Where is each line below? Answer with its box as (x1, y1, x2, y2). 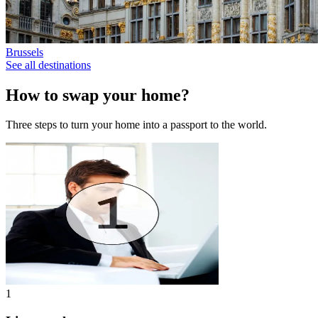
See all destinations (6, 58, 91, 71)
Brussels (6, 45, 43, 58)
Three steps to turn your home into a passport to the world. (6, 119, 267, 131)
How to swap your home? (6, 85, 190, 104)
